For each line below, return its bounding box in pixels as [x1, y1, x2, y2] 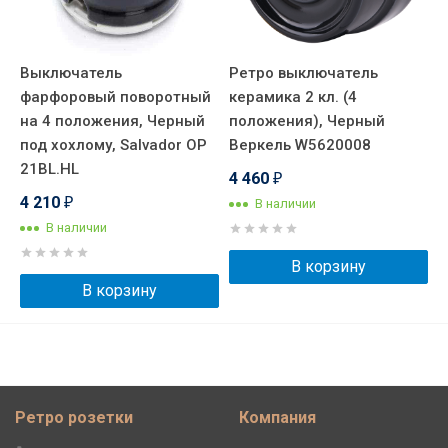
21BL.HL [20, 160, 79, 179]
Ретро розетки [15, 408, 133, 428]
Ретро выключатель [229, 64, 378, 83]
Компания [239, 408, 316, 428]
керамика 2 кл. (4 [229, 88, 357, 107]
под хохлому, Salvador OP [20, 136, 207, 155]
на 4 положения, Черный [20, 112, 205, 131]
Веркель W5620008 [229, 136, 371, 155]
